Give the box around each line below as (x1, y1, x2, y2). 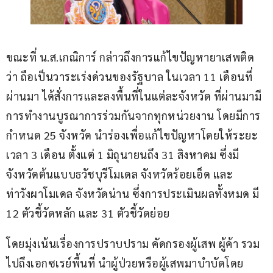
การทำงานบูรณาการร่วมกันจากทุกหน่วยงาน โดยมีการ (6, 108, 261, 122)
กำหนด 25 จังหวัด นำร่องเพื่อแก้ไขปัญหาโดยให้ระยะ (6, 127, 258, 142)
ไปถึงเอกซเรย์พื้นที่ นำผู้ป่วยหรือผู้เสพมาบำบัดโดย (6, 255, 244, 270)
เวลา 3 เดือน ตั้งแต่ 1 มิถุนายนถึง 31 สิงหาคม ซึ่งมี (6, 147, 239, 161)
